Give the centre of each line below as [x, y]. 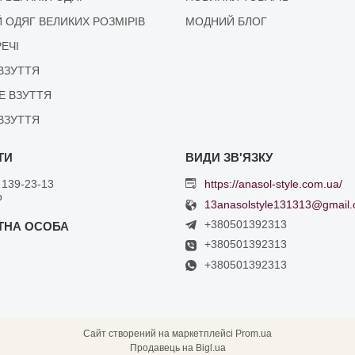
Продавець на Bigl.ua [177, 347]
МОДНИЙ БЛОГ [226, 21]
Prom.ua [254, 333]
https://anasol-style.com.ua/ [273, 184]
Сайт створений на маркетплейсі [159, 333]
